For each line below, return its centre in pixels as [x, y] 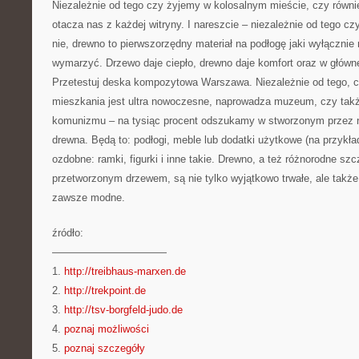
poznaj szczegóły [105, 348]
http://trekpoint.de [105, 290]
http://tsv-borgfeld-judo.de [123, 310]
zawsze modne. [89, 198]
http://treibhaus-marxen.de [125, 271]
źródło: [68, 233]
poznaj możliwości [107, 329]
